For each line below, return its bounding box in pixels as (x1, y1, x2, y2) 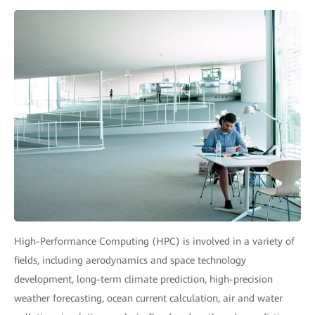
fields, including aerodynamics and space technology (14, 254, 246, 266)
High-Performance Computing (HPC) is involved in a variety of (14, 235, 295, 247)
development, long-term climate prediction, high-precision (14, 273, 273, 285)
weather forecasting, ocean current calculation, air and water (14, 292, 283, 304)
